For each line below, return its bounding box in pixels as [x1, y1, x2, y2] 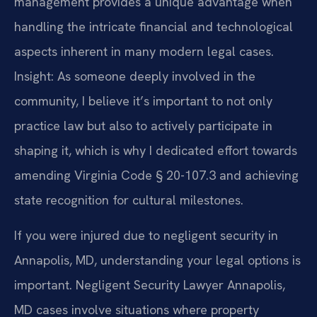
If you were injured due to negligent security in [14, 226, 278, 243]
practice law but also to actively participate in [14, 117, 272, 134]
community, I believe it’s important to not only [14, 93, 272, 110]
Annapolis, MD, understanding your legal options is [14, 251, 301, 268]
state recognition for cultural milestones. [14, 192, 243, 209]
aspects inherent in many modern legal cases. [14, 43, 274, 60]
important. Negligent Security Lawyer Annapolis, [14, 276, 285, 293]
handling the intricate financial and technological [14, 18, 293, 35]
